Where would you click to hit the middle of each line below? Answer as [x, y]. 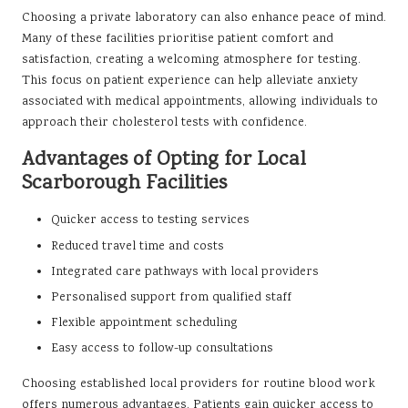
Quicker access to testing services [150, 221]
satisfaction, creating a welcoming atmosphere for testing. [191, 61]
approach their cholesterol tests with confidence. [164, 123]
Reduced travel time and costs [138, 246]
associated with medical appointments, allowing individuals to [200, 102]
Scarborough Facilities [124, 184]
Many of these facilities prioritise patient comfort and [178, 40]
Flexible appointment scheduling [144, 323]
